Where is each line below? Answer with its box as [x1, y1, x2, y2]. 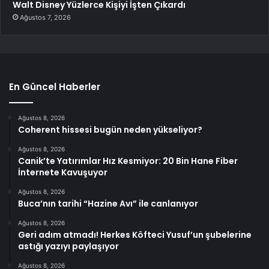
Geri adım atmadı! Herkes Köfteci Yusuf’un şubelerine [18, 229, 252, 241]
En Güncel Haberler [9, 80, 100, 94]
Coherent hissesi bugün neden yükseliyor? [18, 124, 202, 136]
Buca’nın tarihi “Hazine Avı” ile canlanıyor [18, 198, 198, 210]
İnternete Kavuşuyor [18, 166, 107, 179]
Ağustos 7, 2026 [20, 13, 71, 22]
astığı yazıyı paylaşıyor [18, 240, 119, 253]
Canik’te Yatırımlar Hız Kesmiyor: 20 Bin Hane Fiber [18, 155, 238, 168]
